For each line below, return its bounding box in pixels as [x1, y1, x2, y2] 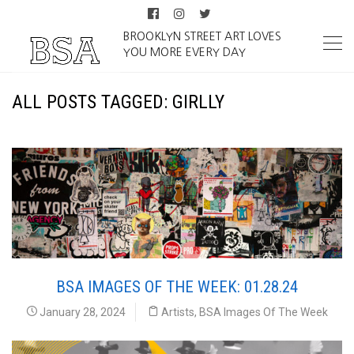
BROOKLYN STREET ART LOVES [123, 31, 282, 42]
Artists [161, 305, 194, 318]
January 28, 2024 [37, 305, 126, 318]
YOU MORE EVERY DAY [123, 47, 247, 58]
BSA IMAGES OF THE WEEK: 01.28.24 [56, 277, 298, 296]
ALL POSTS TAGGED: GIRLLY [12, 91, 224, 113]
